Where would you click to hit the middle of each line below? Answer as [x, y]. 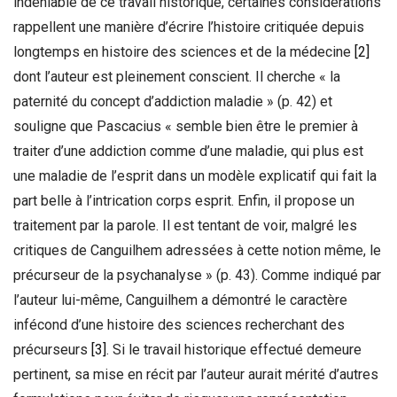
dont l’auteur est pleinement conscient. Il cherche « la [177, 76]
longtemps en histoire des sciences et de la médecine [184, 51]
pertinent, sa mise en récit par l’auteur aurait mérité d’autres [196, 374]
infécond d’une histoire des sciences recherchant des [179, 324]
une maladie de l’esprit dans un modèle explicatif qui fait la [195, 175]
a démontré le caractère [274, 300]
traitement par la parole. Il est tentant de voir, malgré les [185, 225]
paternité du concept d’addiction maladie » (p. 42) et [173, 101]
